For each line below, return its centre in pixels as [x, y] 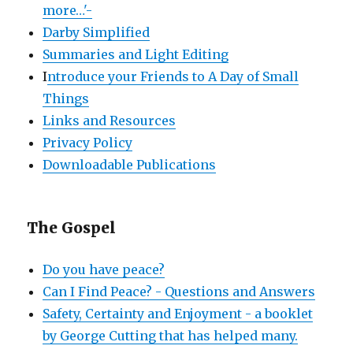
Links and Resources [110, 120]
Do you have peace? [104, 269]
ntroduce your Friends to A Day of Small [173, 76]
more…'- [68, 10]
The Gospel [72, 227]
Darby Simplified [97, 32]
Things [66, 98]
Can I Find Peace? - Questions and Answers [179, 291]
